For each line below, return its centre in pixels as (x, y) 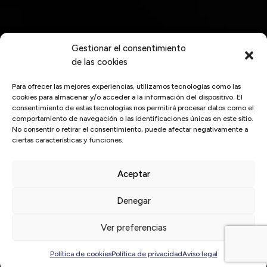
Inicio (24, 179)
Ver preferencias (133, 227)
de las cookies (100, 62)
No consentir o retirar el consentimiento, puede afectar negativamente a (130, 129)
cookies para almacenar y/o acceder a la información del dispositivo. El (127, 97)
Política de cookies (80, 254)
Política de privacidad (147, 254)
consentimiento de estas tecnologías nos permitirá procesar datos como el (133, 108)
